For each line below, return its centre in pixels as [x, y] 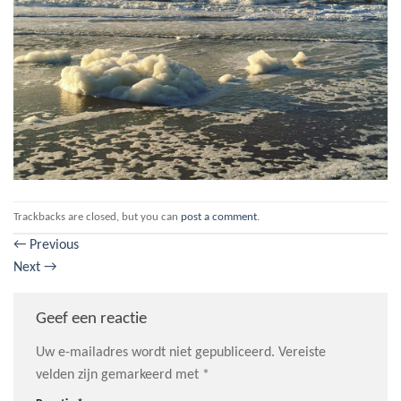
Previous [52, 246]
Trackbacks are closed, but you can [97, 217]
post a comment [219, 217]
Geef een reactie [93, 320]
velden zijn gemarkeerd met [119, 375]
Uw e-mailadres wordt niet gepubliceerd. [155, 352]
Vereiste [302, 352]
